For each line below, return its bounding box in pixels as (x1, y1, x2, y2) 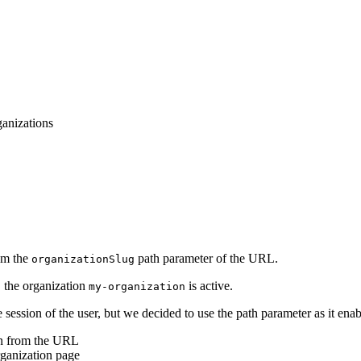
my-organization (89, 280, 185, 293)
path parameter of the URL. (135, 251, 278, 265)
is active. (185, 278, 233, 293)
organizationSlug (31, 252, 135, 265)
